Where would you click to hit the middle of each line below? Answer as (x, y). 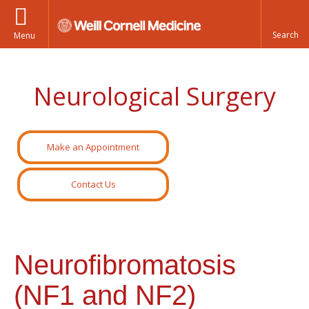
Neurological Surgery (154, 96)
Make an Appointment (93, 147)
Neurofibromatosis (125, 265)
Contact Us (93, 184)
